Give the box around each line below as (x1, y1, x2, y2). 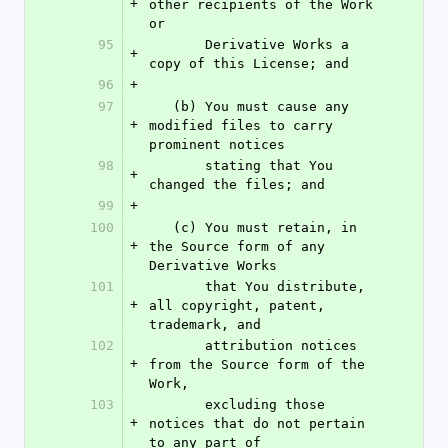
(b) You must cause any (149, 99, 173, 114)
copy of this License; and (149, 56, 349, 71)
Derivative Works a (149, 37, 205, 52)
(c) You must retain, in (149, 220, 173, 235)
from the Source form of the (149, 357, 365, 372)
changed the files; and (149, 177, 325, 192)
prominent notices (149, 137, 285, 152)
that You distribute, (149, 279, 205, 294)
